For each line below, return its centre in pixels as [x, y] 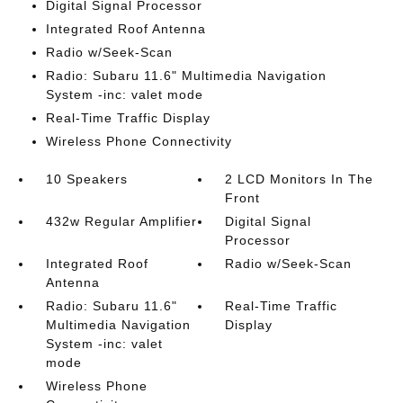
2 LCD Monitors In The [300, 179]
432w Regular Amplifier [121, 221]
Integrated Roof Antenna [125, 29]
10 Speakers [86, 179]
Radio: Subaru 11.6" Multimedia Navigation [186, 76]
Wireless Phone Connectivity [139, 141]
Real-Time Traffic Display [128, 118]
